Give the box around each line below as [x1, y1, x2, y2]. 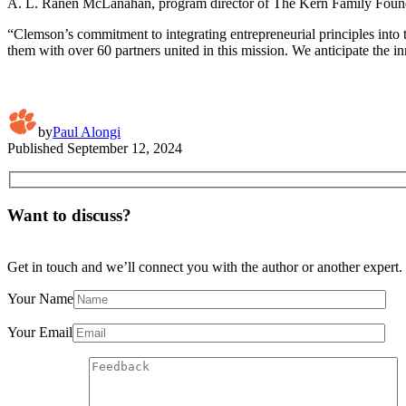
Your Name [7, 290, 73, 306]
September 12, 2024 [67, 140, 182, 156]
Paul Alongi [53, 123, 121, 140]
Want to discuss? [7, 206, 131, 226]
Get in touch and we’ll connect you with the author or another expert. [7, 258, 402, 275]
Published [7, 140, 63, 156]
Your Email [7, 324, 72, 340]
